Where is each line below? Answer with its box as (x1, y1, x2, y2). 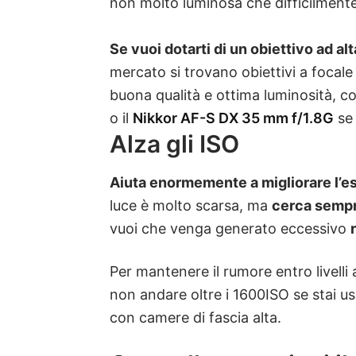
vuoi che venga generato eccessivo (110, 219, 350, 237)
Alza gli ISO (110, 129, 239, 158)
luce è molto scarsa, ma (110, 196, 272, 214)
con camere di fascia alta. (110, 309, 281, 327)
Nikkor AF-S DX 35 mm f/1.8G (133, 109, 334, 126)
